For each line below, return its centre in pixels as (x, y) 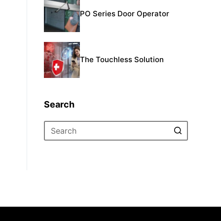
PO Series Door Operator (125, 14)
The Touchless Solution (122, 60)
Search (59, 104)
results (56, 159)
